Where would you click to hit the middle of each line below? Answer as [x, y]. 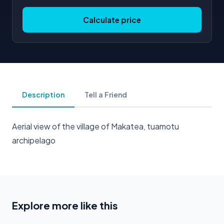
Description [43, 94]
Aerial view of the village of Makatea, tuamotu [95, 126]
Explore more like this [65, 205]
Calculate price [112, 19]
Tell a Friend [106, 94]
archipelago [34, 140]
